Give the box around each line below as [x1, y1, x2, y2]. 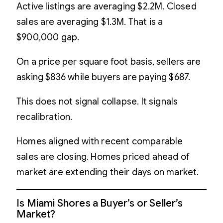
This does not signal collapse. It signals [16, 96, 178, 107]
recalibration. [16, 111, 73, 122]
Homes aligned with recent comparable [16, 135, 183, 147]
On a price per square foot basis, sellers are [16, 56, 201, 67]
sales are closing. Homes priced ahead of [16, 151, 190, 162]
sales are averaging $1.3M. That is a [16, 16, 163, 27]
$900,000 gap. [16, 31, 80, 43]
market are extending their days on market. [16, 166, 199, 178]
